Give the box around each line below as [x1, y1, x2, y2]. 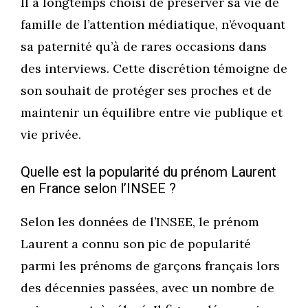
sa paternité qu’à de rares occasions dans [21, 38, 267, 55]
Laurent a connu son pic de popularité [21, 236, 251, 252]
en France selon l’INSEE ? [21, 179, 176, 199]
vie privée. [21, 126, 81, 143]
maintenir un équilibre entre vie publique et [21, 104, 283, 121]
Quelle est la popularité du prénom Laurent [21, 162, 276, 183]
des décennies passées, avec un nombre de [21, 280, 274, 296]
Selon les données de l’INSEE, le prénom [21, 214, 259, 230]
